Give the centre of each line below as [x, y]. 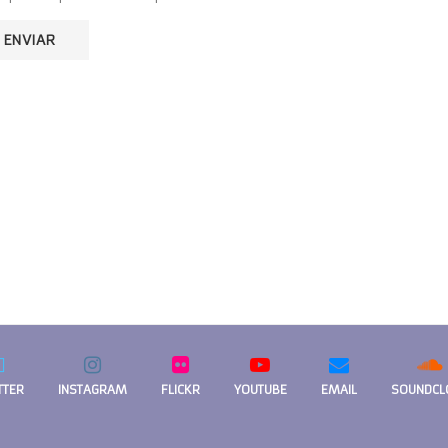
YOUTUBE [260, 389]
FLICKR [180, 389]
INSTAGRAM [92, 389]
